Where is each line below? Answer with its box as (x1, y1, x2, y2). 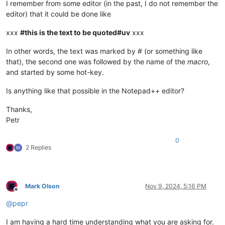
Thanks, (6, 104, 32, 114)
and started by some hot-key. (6, 67, 104, 76)
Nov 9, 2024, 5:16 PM (145, 182, 206, 190)
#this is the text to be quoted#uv (20, 28, 130, 37)
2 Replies (26, 143, 51, 151)
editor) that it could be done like (6, 9, 111, 18)
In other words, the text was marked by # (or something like (6, 46, 202, 55)
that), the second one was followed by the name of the (6, 57, 187, 66)
